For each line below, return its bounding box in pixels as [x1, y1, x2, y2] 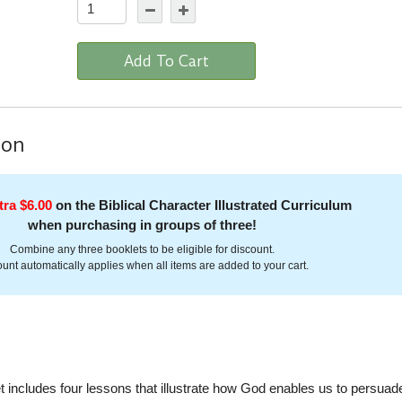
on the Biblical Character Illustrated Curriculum [52, 197, 353, 214]
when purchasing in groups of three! [27, 217, 257, 233]
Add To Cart [124, 49, 210, 72]
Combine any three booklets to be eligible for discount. [9, 243, 275, 257]
